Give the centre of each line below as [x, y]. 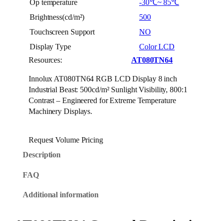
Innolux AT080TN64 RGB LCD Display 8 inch [103, 79]
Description [42, 155]
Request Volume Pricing [66, 140]
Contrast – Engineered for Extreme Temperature [102, 100]
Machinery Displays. [61, 111]
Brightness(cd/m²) [57, 17]
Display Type [50, 47]
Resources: [46, 60]
